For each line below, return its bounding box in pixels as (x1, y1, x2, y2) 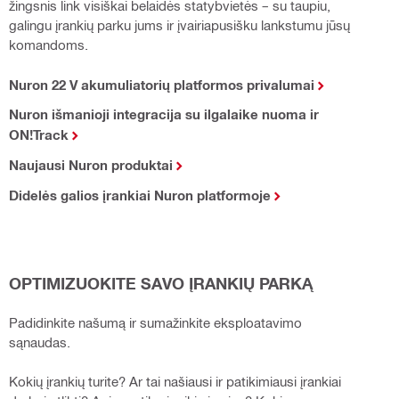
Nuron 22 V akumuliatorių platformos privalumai (8, 76, 314, 93)
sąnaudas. (8, 333, 70, 350)
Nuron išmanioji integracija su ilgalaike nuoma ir (8, 105, 319, 122)
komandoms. (8, 36, 88, 53)
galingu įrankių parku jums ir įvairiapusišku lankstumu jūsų (8, 16, 350, 33)
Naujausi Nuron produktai (8, 156, 173, 173)
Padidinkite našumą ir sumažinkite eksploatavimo (8, 313, 302, 330)
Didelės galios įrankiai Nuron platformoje (8, 186, 271, 203)
